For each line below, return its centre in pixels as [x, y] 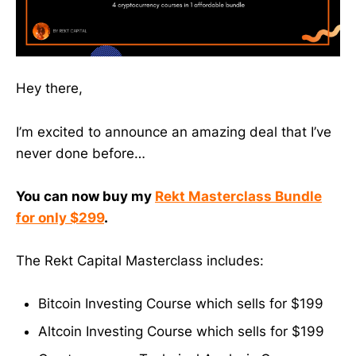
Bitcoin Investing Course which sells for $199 [181, 304]
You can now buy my [85, 196]
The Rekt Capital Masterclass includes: [140, 260]
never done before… [81, 153]
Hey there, [49, 89]
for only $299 [60, 217]
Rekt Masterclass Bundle [238, 196]
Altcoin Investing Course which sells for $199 [181, 332]
